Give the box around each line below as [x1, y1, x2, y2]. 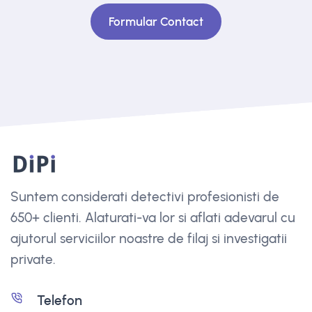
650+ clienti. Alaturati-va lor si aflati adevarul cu [10, 210, 295, 226]
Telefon [37, 292, 82, 309]
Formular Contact [109, 15, 203, 29]
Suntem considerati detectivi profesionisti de [10, 189, 279, 205]
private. [10, 251, 56, 268]
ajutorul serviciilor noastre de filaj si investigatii [10, 231, 287, 247]
